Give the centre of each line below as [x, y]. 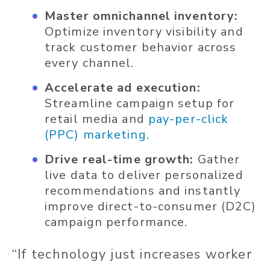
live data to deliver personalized [144, 175]
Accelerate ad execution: [123, 88]
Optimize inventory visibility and [144, 32]
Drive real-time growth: [119, 160]
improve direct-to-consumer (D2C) [151, 207]
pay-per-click [188, 119]
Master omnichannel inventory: [142, 16]
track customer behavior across [141, 48]
